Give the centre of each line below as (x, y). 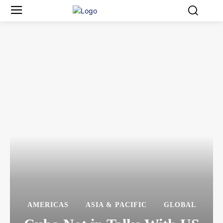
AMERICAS (48, 205)
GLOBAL (180, 205)
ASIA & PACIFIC (116, 205)
